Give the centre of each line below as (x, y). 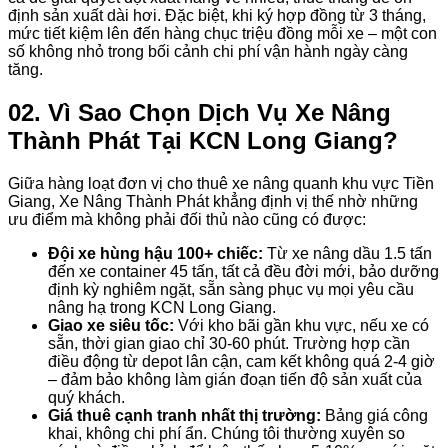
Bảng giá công (374, 415)
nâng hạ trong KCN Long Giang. (162, 307)
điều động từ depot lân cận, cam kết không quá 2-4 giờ (241, 361)
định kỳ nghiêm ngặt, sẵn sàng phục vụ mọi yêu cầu (231, 289)
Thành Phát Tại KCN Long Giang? (203, 140)
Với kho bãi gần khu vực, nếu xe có (301, 325)
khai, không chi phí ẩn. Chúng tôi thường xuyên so (226, 433)
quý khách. (86, 397)
